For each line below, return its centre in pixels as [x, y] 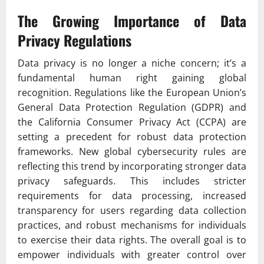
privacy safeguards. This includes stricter [132, 181]
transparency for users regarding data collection [132, 211]
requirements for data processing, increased [132, 196]
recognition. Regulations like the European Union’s [132, 93]
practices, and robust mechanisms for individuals [132, 225]
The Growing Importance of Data [132, 21]
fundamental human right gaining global [132, 78]
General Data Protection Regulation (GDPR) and [132, 108]
